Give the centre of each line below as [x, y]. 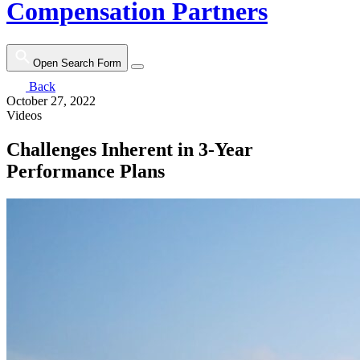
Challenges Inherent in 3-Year [130, 149]
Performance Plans [86, 171]
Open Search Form [77, 63]
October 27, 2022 [51, 100]
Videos [24, 115]
